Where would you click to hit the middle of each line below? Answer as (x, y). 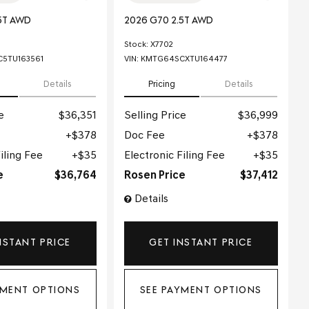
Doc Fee (144, 136)
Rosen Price (154, 176)
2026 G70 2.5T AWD (168, 21)
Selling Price (155, 116)
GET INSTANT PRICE (201, 243)
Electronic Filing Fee (174, 156)
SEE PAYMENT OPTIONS (201, 291)
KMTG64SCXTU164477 (184, 59)
